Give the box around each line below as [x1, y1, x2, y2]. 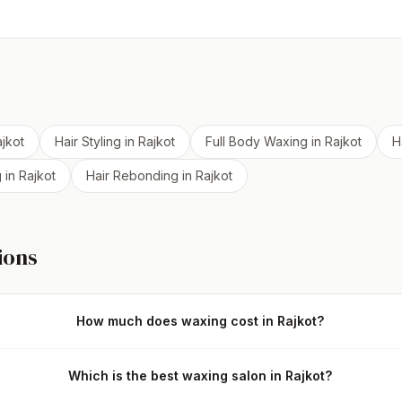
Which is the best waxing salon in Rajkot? [68, 368, 333, 383]
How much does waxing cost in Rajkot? [76, 313, 325, 328]
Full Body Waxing [205, 134, 308, 149]
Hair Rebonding [86, 168, 179, 183]
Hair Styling [55, 134, 121, 149]
